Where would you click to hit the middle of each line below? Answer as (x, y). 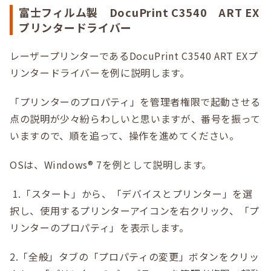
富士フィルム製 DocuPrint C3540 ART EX (139, 12)
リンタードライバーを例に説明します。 (100, 73)
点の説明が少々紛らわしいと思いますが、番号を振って (135, 119)
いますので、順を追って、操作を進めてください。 (125, 136)
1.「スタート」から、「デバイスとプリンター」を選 (131, 194)
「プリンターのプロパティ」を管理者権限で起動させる (135, 102)
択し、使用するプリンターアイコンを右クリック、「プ (135, 211)
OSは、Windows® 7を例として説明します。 (112, 165)
